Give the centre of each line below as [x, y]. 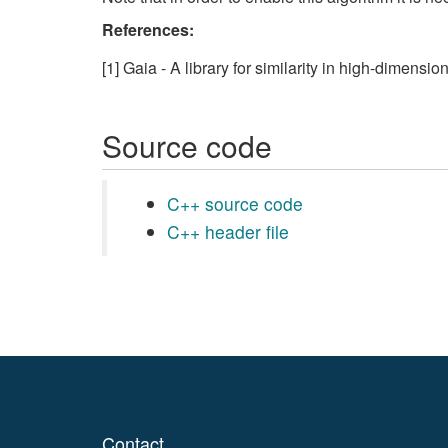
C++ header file [228, 231]
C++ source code [235, 203]
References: [148, 29]
